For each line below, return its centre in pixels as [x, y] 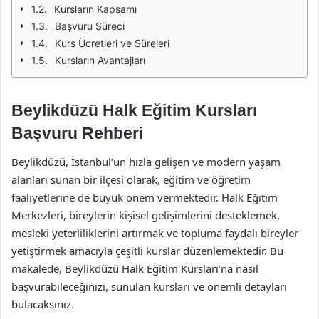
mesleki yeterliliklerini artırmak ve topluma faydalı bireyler [155, 232]
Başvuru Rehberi [77, 133]
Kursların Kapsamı [95, 9]
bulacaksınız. [43, 304]
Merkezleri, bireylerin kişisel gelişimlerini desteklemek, [146, 215]
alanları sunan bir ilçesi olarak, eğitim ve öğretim [131, 179]
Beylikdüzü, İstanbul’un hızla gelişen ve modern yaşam [146, 161]
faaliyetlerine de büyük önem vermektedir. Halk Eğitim [145, 197]
